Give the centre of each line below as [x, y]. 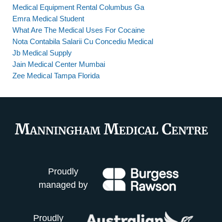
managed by [63, 185]
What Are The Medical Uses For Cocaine [79, 30]
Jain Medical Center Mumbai [59, 64]
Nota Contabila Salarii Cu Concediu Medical [83, 41]
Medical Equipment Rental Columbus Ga [78, 7]
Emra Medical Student [48, 19]
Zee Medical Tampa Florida [56, 76]
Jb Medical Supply [42, 53]
